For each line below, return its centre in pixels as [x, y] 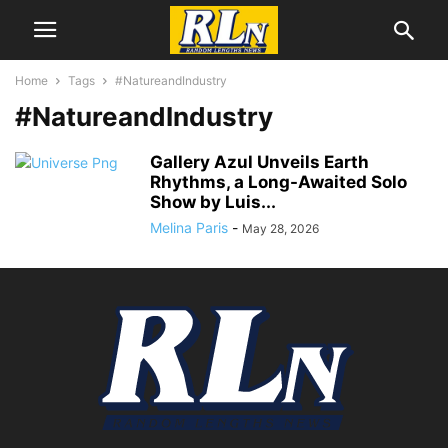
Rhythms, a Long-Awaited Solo [278, 182]
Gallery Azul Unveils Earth [259, 162]
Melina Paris [189, 227]
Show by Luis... [213, 202]
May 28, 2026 [280, 228]
